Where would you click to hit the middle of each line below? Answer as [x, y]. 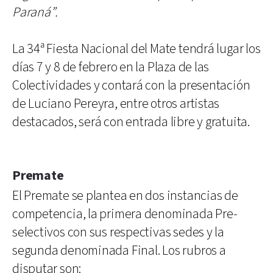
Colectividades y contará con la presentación [131, 85]
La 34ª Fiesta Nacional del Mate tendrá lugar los [136, 49]
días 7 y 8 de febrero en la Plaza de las [111, 67]
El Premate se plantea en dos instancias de [125, 196]
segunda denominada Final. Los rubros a [119, 250]
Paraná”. [35, 12]
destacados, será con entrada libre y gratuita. [131, 122]
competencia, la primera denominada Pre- [125, 214]
